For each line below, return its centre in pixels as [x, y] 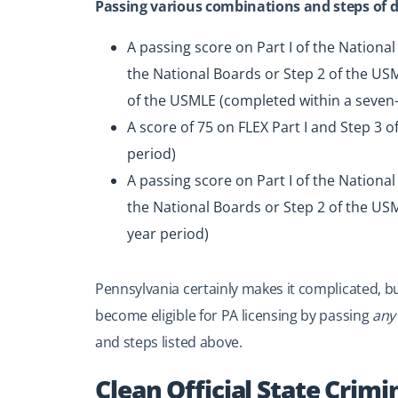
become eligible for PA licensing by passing [234, 315]
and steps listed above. [169, 342]
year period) [168, 234]
